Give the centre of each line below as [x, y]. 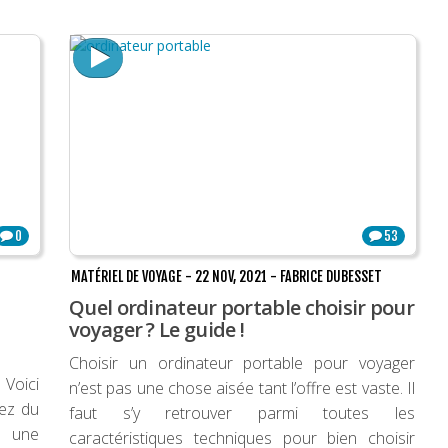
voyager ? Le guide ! [157, 330]
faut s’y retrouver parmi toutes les [242, 413]
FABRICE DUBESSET [331, 277]
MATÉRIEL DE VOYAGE [126, 277]
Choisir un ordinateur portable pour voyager [242, 363]
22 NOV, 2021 [231, 277]
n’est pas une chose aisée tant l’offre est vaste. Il [242, 388]
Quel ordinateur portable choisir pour [242, 308]
